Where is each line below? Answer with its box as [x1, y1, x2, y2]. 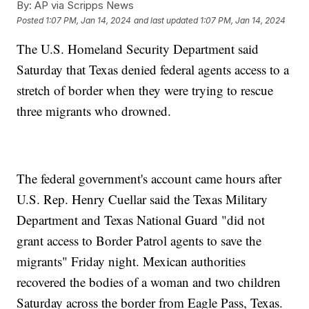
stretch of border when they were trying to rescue [17, 81, 274, 99]
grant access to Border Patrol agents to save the [17, 232, 262, 250]
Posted [17, 14, 46, 26]
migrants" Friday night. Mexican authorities [17, 252, 246, 270]
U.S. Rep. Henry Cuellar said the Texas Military [17, 190, 268, 208]
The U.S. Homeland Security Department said [17, 40, 259, 58]
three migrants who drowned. [17, 102, 172, 120]
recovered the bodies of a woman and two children [17, 273, 281, 291]
